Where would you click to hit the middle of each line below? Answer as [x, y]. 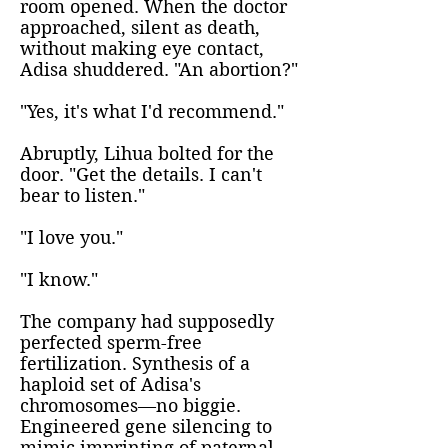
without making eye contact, [142, 48]
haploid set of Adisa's [110, 384]
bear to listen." [82, 195]
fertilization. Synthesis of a [135, 363]
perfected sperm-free [111, 342]
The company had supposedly [147, 321]
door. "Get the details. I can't [141, 174]
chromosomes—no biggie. [130, 405]
